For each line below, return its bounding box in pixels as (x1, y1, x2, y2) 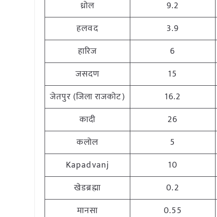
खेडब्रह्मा (74, 181, 101, 195)
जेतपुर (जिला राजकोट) (50, 90, 125, 104)
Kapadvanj (66, 158, 109, 172)
